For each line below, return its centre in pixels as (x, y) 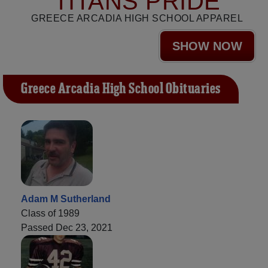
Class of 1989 (50, 214)
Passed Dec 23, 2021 (67, 228)
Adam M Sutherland (66, 199)
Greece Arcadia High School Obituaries (121, 89)
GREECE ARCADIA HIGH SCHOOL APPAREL (137, 19)
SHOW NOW (207, 46)
